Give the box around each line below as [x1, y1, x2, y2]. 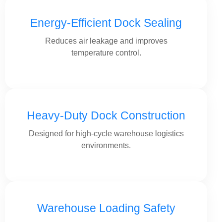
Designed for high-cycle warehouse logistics [28, 129, 184, 138]
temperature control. [71, 49, 141, 57]
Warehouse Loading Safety [37, 202, 175, 215]
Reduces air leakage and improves [45, 37, 167, 45]
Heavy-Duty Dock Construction [27, 109, 185, 122]
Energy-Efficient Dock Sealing [30, 16, 182, 29]
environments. [81, 141, 131, 150]
